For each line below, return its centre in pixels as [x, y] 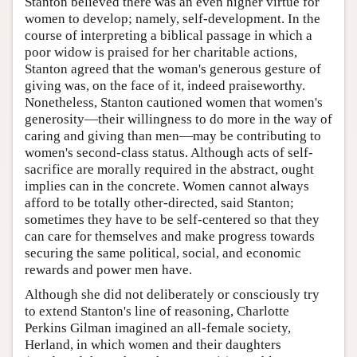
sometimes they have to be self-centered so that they [172, 219]
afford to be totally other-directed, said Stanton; [159, 202]
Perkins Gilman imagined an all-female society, [158, 328]
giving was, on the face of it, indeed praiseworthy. [165, 85]
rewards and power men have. [108, 269]
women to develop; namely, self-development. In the [173, 18]
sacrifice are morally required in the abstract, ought [169, 169]
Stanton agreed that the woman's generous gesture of [173, 69]
